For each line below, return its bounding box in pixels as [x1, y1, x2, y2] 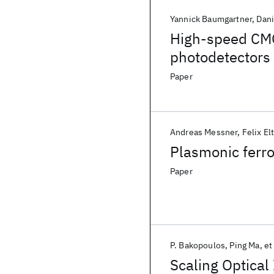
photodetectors [170, 47, 270, 67]
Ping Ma [229, 240, 260, 251]
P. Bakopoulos [170, 240, 226, 251]
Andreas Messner [170, 127, 238, 138]
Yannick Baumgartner [170, 13, 253, 24]
